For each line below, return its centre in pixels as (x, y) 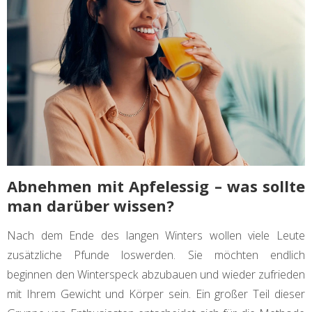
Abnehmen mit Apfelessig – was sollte (156, 186)
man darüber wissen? (91, 206)
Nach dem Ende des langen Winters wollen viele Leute (156, 236)
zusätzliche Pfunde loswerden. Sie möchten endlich (156, 255)
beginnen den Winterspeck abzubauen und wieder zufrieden (156, 275)
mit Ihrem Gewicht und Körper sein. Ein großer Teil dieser (156, 294)
